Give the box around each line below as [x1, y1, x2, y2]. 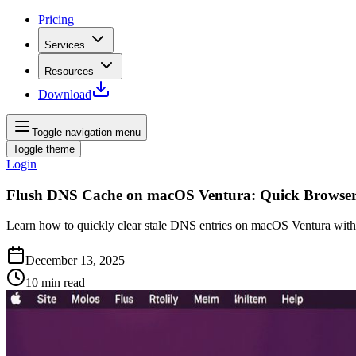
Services [44, 39, 85, 51]
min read [41, 276, 85, 290]
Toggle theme [13, 143, 75, 155]
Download [38, 87, 91, 101]
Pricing [38, 13, 74, 26]
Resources [44, 65, 94, 77]
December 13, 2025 [25, 253, 125, 268]
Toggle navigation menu [32, 126, 141, 138]
